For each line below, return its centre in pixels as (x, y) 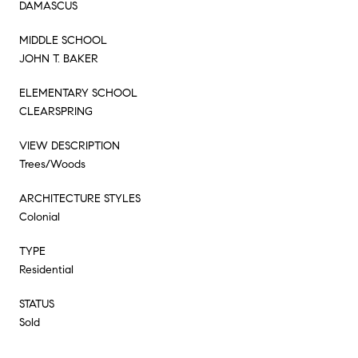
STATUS (37, 304)
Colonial (40, 217)
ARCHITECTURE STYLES (80, 198)
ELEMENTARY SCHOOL (78, 93)
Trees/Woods (52, 164)
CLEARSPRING (56, 111)
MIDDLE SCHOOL (63, 40)
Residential (46, 269)
